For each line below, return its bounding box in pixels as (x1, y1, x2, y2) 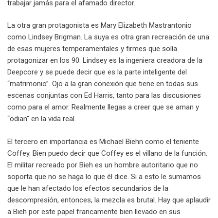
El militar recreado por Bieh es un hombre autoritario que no (7, 160, 198, 169)
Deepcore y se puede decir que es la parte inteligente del (7, 68, 187, 77)
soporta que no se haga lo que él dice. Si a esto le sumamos (7, 172, 201, 181)
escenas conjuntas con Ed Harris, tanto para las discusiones (7, 91, 201, 100)
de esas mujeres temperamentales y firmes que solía (7, 44, 177, 54)
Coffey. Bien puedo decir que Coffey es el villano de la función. (7, 148, 207, 158)
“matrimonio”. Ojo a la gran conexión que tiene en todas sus (7, 79, 198, 89)
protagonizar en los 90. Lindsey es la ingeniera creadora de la (7, 56, 202, 65)
